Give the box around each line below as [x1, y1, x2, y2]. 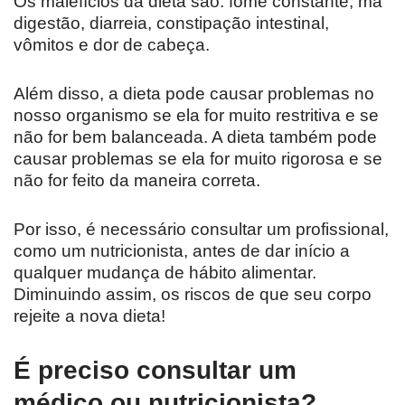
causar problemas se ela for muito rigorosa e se [14, 149, 382, 169]
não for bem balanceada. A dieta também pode [14, 127, 377, 147]
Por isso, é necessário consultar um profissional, [14, 220, 389, 240]
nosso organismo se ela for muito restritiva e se [14, 106, 379, 126]
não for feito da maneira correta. [14, 171, 260, 191]
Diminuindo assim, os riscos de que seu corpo [14, 285, 372, 305]
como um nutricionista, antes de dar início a [14, 241, 350, 261]
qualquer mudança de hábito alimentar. [14, 263, 316, 283]
